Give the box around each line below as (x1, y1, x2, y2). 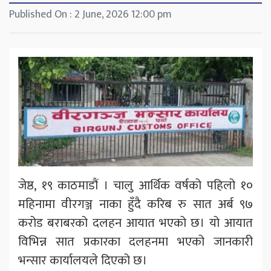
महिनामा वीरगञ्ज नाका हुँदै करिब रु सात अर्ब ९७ (18, 193, 253, 215)
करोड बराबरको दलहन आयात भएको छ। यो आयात (18, 212, 253, 233)
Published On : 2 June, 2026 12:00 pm (9, 5, 172, 24)
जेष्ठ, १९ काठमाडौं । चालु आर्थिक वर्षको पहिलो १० (18, 174, 253, 196)
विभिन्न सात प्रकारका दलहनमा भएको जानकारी (18, 230, 253, 252)
